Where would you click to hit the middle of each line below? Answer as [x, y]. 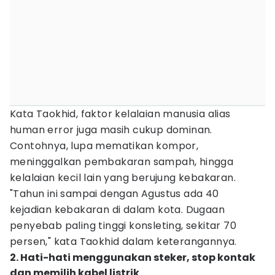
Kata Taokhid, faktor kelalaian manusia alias [120, 114]
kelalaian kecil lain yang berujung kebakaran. [123, 178]
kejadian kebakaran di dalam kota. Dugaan [117, 210]
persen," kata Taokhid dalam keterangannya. [123, 242]
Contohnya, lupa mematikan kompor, [104, 146]
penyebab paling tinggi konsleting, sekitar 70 [123, 226]
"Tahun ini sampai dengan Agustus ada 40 [114, 194]
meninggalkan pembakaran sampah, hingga [122, 162]
